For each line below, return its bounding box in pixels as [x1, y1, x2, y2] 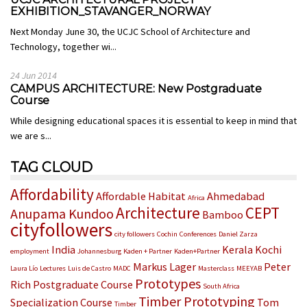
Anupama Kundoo [10, 204, 114, 222]
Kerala [222, 242, 253, 256]
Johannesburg [77, 246, 121, 256]
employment [10, 246, 49, 256]
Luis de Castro [68, 263, 111, 273]
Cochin [157, 229, 177, 238]
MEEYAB [236, 263, 262, 273]
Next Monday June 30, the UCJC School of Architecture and [10, 25, 250, 38]
